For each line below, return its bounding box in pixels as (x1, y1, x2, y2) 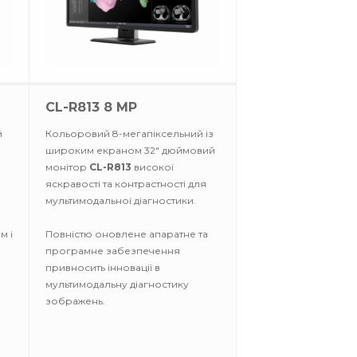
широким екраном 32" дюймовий (45, 144, 215, 156)
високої (131, 161, 174, 173)
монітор (45, 161, 89, 173)
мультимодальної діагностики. (45, 194, 196, 206)
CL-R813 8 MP (45, 100, 137, 115)
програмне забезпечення (45, 245, 180, 257)
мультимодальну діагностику (45, 278, 189, 290)
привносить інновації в (45, 261, 160, 273)
